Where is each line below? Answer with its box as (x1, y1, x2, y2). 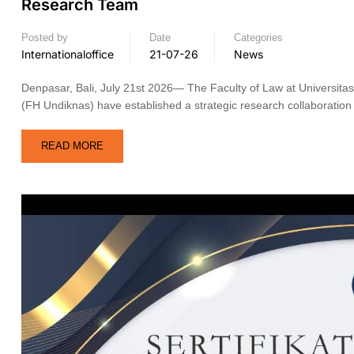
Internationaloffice (21, 47, 114, 61)
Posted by (21, 31, 68, 43)
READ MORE (41, 139, 104, 152)
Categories (234, 31, 283, 43)
